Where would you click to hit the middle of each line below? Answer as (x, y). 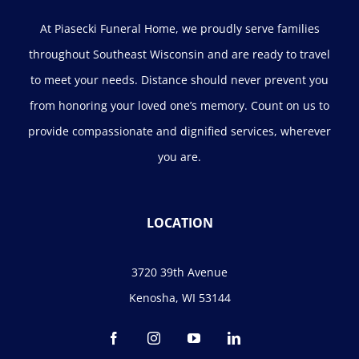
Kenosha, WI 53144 (179, 298)
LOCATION (179, 223)
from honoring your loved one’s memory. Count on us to (179, 105)
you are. (179, 157)
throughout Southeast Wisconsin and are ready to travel (179, 54)
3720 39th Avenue (179, 272)
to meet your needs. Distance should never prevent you (179, 80)
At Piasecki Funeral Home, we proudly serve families (179, 28)
